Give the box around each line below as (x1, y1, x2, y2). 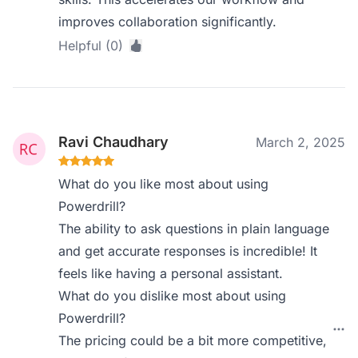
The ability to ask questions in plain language (58, 221, 330, 237)
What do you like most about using (58, 176, 269, 192)
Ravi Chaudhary (58, 133, 169, 150)
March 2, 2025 (256, 134, 345, 150)
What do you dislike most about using (58, 288, 287, 304)
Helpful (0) (58, 38, 124, 54)
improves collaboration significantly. (58, 14, 277, 30)
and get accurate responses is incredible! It (58, 243, 318, 259)
